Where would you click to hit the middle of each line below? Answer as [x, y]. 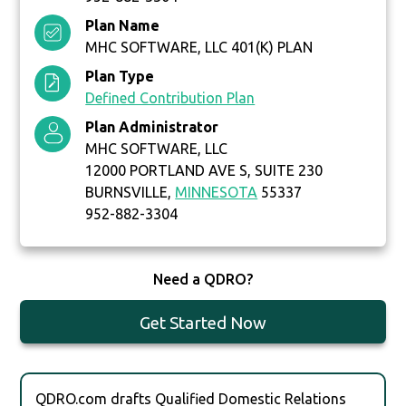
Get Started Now [203, 323]
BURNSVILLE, [130, 193]
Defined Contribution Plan [170, 98]
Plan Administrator [152, 127]
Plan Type [120, 77]
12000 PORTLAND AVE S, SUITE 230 [204, 171]
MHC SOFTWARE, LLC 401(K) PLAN [199, 48]
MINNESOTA [217, 193]
